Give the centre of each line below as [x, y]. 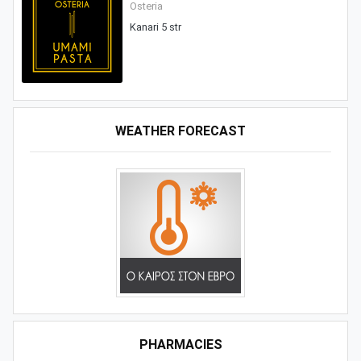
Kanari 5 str [155, 27]
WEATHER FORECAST [180, 131]
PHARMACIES [180, 344]
